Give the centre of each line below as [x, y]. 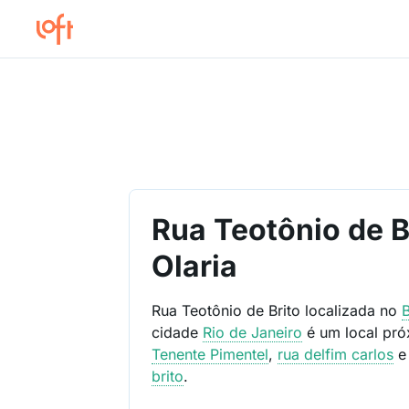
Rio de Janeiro [253, 332]
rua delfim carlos [336, 354]
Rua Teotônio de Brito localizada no [277, 310]
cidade [178, 332]
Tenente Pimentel [210, 354]
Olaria [195, 266]
